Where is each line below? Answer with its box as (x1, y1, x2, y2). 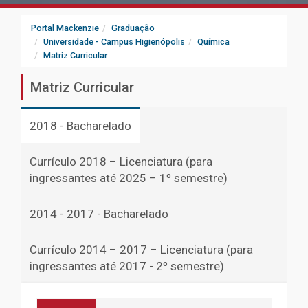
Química (197, 36, 230, 47)
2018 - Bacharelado (30, 119, 131, 133)
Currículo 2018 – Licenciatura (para (30, 155, 212, 168)
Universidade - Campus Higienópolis (43, 36, 185, 47)
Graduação (111, 23, 155, 33)
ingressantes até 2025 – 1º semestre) (30, 171, 228, 185)
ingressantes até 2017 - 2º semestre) (30, 259, 224, 273)
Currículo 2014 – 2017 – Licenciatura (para (30, 243, 253, 256)
